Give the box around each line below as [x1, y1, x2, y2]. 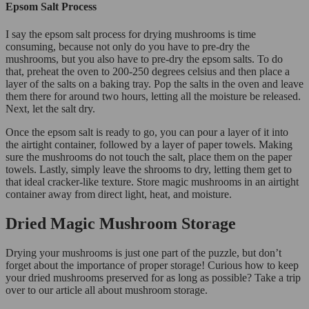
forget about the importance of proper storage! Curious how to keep [6, 259, 299, 271]
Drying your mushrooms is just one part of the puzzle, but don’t [6, 246, 281, 259]
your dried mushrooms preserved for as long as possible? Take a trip [6, 271, 301, 283]
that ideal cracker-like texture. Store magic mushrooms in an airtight [6, 175, 299, 188]
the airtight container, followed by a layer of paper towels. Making [6, 138, 292, 150]
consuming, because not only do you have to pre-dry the [6, 40, 250, 52]
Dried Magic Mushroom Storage [6, 214, 236, 232]
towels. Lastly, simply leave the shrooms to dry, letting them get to [6, 163, 292, 175]
